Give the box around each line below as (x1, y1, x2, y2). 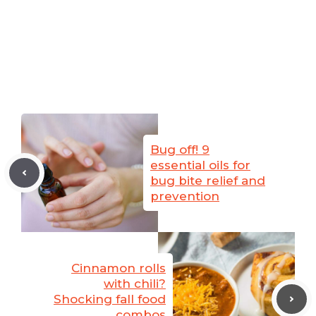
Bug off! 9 (150, 142, 209, 157)
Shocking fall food (54, 292, 166, 307)
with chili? (104, 276, 166, 291)
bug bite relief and (150, 174, 265, 188)
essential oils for (150, 158, 250, 173)
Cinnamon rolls (71, 261, 166, 276)
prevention (150, 189, 219, 204)
